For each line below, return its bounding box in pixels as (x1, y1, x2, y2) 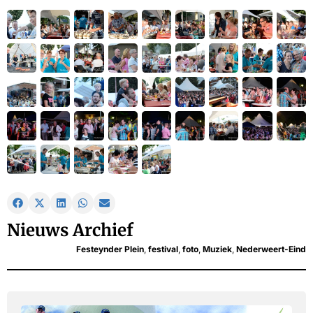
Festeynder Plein (76, 244, 144, 255)
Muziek (203, 244, 232, 255)
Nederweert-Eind (236, 244, 306, 255)
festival (148, 244, 178, 255)
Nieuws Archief (7, 219, 133, 242)
